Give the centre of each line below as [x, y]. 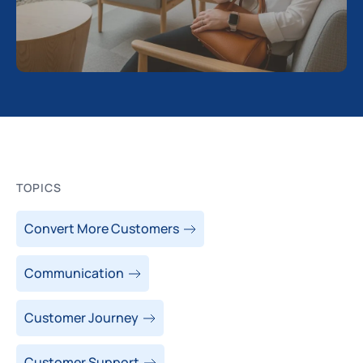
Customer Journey [81, 318]
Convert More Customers [102, 228]
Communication [74, 273]
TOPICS [39, 188]
